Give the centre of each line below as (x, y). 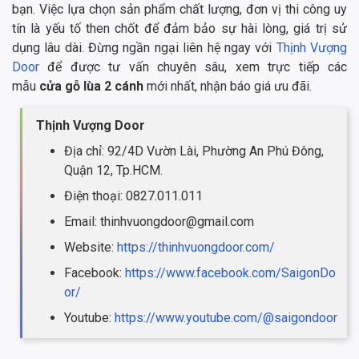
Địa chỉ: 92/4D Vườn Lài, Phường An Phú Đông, (194, 151)
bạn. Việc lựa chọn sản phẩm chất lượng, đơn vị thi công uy (179, 10)
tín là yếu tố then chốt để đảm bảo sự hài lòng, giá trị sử (179, 29)
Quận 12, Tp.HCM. (113, 171)
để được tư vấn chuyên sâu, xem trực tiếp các (198, 67)
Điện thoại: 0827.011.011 (133, 196)
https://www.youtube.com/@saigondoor (224, 318)
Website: (91, 248)
